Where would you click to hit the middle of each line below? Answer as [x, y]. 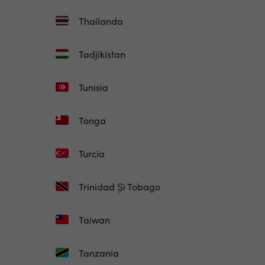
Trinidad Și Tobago [119, 187]
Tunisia [93, 87]
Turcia [91, 153]
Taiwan [94, 220]
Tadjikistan [102, 54]
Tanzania [98, 253]
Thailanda [101, 21]
